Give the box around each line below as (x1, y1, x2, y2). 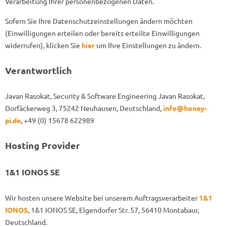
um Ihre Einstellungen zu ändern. (95, 41, 201, 50)
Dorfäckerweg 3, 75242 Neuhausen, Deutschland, (5, 103, 163, 112)
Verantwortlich (5, 64, 72, 76)
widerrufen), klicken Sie (5, 41, 82, 50)
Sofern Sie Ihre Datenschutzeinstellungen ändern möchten (5, 16, 193, 25)
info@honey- (163, 103, 207, 112)
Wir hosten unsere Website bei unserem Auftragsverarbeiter (5, 193, 199, 202)
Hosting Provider (5, 139, 80, 151)
